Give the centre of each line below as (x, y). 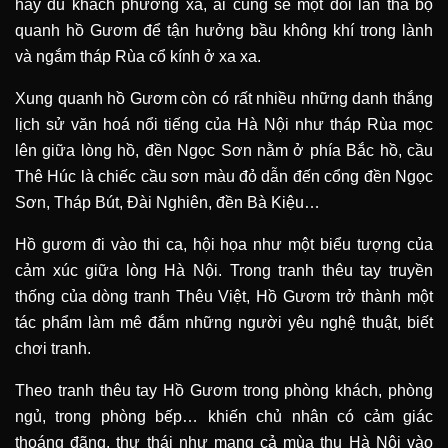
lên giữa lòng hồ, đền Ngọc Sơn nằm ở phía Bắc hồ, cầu (224, 151)
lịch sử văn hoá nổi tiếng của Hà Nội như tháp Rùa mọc (224, 125)
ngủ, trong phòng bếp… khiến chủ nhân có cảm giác (224, 417)
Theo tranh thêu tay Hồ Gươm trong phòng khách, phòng (224, 391)
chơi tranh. (53, 349)
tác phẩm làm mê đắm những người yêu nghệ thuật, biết (224, 323)
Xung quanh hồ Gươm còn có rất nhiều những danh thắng (224, 99)
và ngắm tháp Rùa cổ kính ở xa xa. (138, 57)
